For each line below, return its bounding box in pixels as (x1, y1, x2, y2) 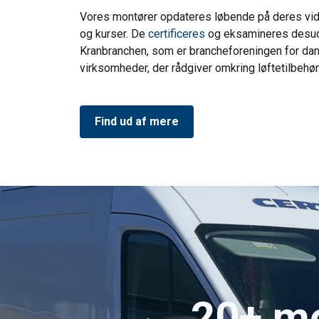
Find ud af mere (95, 114, 179, 128)
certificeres (148, 26, 205, 41)
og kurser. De (80, 26, 148, 41)
